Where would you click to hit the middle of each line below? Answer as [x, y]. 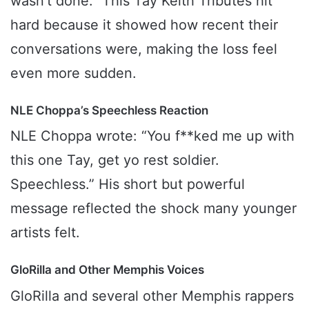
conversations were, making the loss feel [144, 49]
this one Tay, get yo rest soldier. [115, 160]
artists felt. [45, 233]
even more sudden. [73, 73]
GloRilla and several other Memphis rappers [152, 296]
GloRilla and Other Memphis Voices [107, 270]
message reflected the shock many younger [153, 209]
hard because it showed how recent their [144, 24]
